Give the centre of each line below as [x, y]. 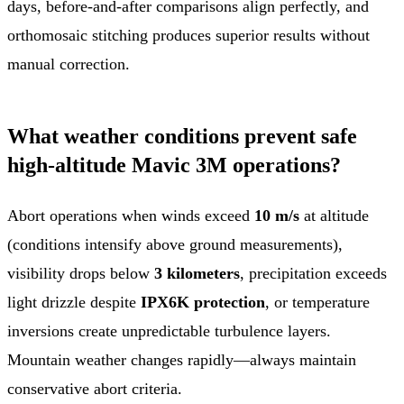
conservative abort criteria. [95, 388]
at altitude [334, 215]
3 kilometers [197, 273]
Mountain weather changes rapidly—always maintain [182, 359]
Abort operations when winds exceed [131, 215]
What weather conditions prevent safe [182, 136]
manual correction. [69, 64]
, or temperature [317, 302]
